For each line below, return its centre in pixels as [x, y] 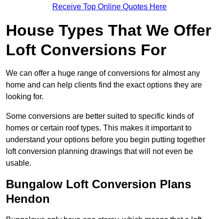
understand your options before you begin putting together [106, 140]
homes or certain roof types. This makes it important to [99, 128]
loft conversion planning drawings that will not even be [99, 152]
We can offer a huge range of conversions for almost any [103, 73]
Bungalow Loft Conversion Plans [99, 184]
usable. [19, 163]
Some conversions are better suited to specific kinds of [100, 116]
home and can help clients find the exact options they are [104, 85]
